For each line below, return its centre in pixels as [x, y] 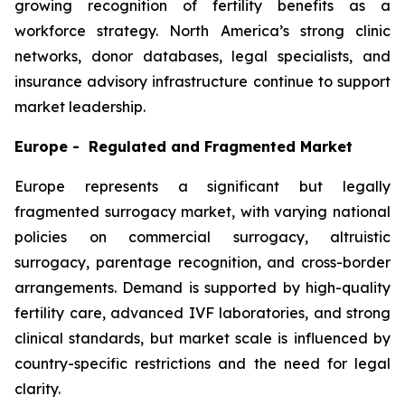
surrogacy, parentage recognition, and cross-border [202, 263]
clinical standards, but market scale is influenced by [202, 339]
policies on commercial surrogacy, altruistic [202, 237]
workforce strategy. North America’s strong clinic [202, 31]
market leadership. [80, 107]
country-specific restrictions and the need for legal [202, 364]
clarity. [38, 389]
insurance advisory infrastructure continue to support [202, 82]
